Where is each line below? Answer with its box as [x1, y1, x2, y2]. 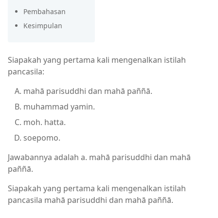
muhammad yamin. [23, 101, 95, 112]
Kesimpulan [23, 21, 62, 30]
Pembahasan [23, 7, 66, 16]
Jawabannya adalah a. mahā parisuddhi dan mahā [8, 152, 191, 163]
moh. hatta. [23, 117, 66, 127]
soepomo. [23, 132, 60, 143]
